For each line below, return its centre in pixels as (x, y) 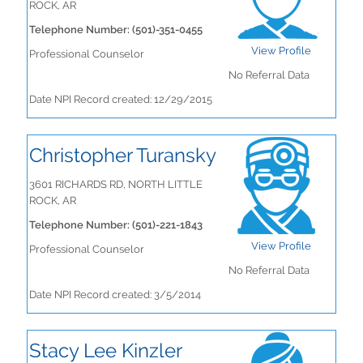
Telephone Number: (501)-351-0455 (116, 30)
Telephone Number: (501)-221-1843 (116, 225)
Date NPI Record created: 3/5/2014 (115, 295)
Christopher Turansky (123, 155)
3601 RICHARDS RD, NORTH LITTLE (116, 184)
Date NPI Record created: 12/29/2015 (121, 99)
